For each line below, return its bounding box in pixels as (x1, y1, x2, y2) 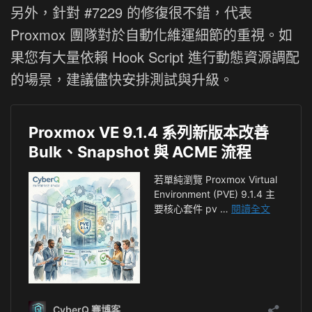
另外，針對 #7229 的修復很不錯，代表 (10, 2, 252, 23)
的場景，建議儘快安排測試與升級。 (10, 69, 233, 90)
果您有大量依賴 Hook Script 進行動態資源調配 (10, 47, 299, 68)
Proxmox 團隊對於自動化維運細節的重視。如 (10, 24, 292, 45)
